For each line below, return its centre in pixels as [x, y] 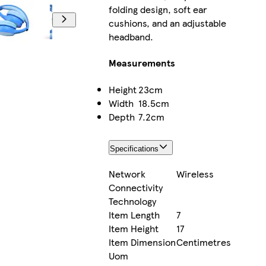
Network [127, 174]
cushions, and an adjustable [167, 23]
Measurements [142, 63]
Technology [132, 201]
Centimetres [203, 242]
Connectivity [135, 188]
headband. [131, 37]
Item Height [133, 229]
